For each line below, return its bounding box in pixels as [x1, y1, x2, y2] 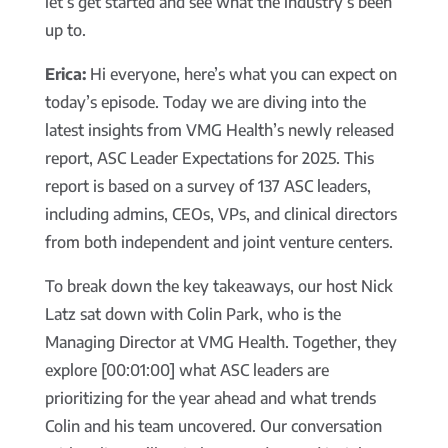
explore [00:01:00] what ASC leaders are [44, 360, 329, 381]
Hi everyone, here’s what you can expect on [85, 64, 397, 85]
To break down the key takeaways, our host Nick [44, 276, 393, 297]
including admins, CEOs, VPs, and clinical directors [44, 204, 397, 225]
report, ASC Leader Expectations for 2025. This [44, 148, 374, 169]
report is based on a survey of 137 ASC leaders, [44, 176, 371, 197]
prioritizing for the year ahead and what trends [44, 388, 376, 409]
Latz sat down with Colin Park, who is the [44, 304, 341, 325]
